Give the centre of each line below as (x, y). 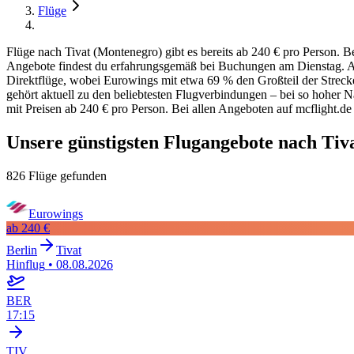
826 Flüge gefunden (56, 175)
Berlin (22, 250)
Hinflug (26, 264)
